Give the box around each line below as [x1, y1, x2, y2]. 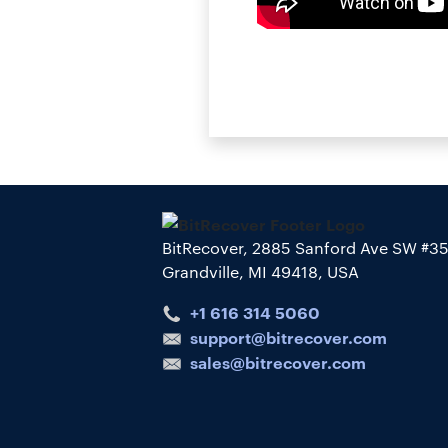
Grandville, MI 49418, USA [161, 260, 359, 282]
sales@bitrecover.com [189, 350, 366, 373]
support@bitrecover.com [189, 325, 387, 348]
